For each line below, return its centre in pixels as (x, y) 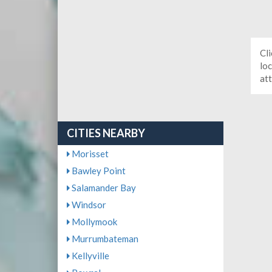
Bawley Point (97, 171)
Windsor (88, 205)
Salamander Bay (103, 188)
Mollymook (93, 222)
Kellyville (89, 256)
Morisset (89, 154)
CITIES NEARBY (106, 133)
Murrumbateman (104, 239)
